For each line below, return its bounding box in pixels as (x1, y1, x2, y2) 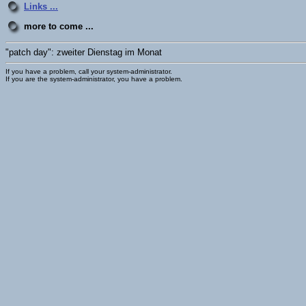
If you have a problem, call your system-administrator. (5, 68, 172, 75)
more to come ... (24, 20, 94, 31)
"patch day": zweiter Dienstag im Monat (5, 47, 162, 57)
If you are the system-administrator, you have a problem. (5, 75, 182, 83)
